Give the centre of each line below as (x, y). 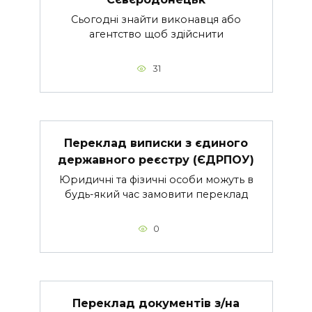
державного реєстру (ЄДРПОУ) (156, 159)
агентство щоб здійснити (156, 34)
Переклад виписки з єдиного (156, 143)
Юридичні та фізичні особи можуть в (156, 180)
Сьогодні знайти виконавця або (156, 20)
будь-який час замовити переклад (156, 195)
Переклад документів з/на (156, 303)
